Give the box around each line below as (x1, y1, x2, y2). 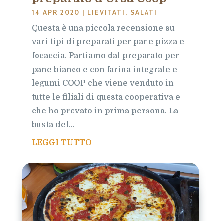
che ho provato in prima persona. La (31, 106, 178, 115)
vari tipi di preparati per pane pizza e (31, 37, 184, 46)
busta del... (31, 120, 74, 129)
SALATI (130, 8, 157, 16)
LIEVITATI (87, 8, 125, 16)
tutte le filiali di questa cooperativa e (31, 92, 180, 102)
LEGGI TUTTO (31, 138, 92, 147)
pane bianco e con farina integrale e (31, 65, 177, 74)
